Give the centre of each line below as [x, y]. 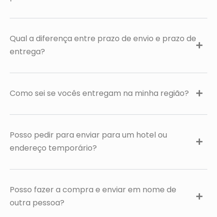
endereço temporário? [53, 148]
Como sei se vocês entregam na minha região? [99, 93]
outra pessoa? [37, 203]
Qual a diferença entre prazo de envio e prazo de [103, 39]
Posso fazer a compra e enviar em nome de [93, 190]
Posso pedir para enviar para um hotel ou [88, 135]
